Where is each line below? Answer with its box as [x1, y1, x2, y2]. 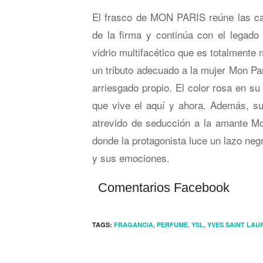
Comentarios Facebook [98, 180, 230, 195]
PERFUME [157, 220, 188, 229]
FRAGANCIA [114, 220, 153, 229]
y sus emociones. [92, 150, 170, 165]
